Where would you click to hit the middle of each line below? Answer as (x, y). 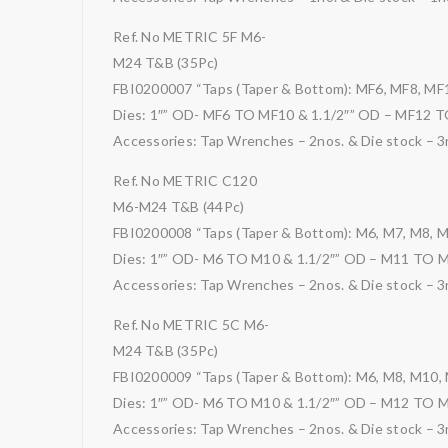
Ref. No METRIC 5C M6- (191, 324)
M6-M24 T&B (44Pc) (179, 206)
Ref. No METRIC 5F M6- (190, 36)
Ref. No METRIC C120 (185, 180)
